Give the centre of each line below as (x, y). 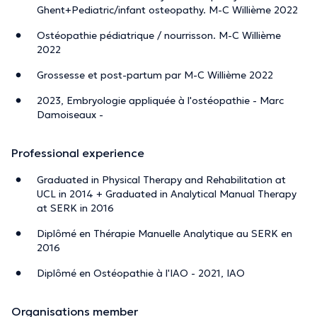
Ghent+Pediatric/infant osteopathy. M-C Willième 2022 (167, 10)
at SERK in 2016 (75, 208)
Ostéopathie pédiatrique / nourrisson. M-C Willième (159, 35)
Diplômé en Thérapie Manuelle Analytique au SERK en (165, 233)
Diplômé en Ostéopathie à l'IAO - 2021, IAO (141, 273)
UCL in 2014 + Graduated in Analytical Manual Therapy (167, 194)
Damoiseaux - (70, 114)
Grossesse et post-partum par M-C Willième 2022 (155, 75)
